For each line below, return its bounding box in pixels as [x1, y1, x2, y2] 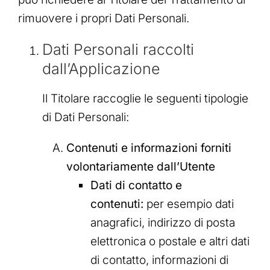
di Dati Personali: [42, 110, 129, 125]
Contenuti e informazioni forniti [66, 141, 231, 155]
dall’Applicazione [42, 59, 160, 78]
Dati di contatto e [90, 178, 182, 193]
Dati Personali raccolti [42, 40, 194, 58]
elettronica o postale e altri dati [90, 234, 250, 249]
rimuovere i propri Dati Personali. [18, 11, 189, 25]
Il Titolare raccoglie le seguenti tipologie [42, 92, 248, 106]
